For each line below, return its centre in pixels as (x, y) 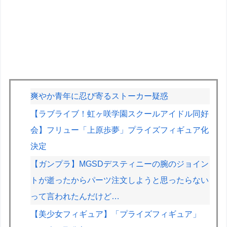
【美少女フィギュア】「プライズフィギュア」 (116, 214)
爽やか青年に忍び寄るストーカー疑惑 (100, 96)
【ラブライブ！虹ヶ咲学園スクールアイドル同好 (120, 113)
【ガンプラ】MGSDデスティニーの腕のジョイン (120, 164)
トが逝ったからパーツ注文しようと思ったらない (120, 180)
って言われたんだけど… (75, 196)
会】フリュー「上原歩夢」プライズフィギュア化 (120, 130)
